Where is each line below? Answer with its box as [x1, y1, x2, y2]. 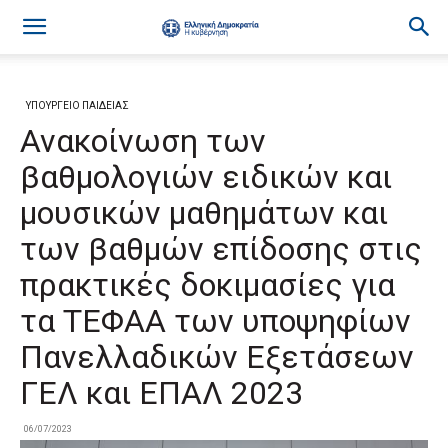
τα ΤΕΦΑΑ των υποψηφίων [20, 302, 411, 340]
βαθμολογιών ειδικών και [20, 158, 392, 196]
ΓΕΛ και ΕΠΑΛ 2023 [20, 374, 303, 412]
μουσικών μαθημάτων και [20, 194, 388, 232]
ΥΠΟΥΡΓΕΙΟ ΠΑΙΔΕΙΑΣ [26, 100, 129, 111]
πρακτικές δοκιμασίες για [20, 266, 395, 304]
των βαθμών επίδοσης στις [20, 230, 422, 268]
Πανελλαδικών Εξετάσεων [20, 338, 414, 376]
